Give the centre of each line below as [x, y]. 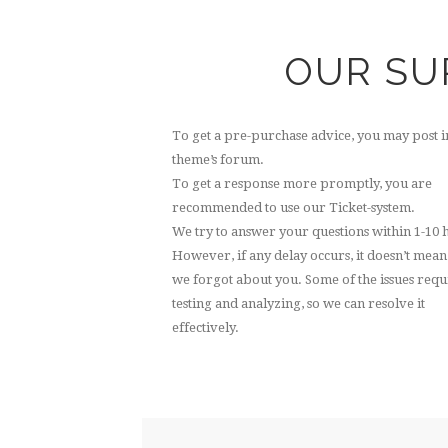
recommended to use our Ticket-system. [293, 208]
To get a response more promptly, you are [302, 184]
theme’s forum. [218, 160]
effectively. [205, 328]
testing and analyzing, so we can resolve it [298, 304]
